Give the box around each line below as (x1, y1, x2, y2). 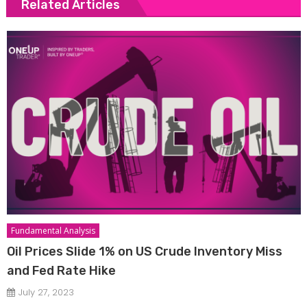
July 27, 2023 (19, 285, 75, 299)
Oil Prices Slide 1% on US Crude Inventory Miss (7, 243, 283, 259)
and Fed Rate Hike (7, 262, 116, 278)
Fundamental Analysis (11, 224, 96, 236)
